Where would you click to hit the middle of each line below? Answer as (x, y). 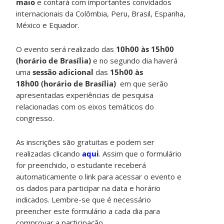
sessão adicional (63, 72)
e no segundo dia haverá (134, 60)
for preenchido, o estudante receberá (81, 165)
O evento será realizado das (66, 49)
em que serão (143, 83)
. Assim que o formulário (140, 153)
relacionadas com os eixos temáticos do (85, 106)
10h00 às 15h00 (145, 49)
